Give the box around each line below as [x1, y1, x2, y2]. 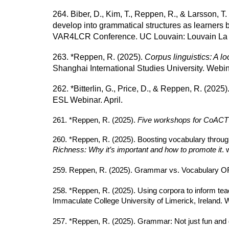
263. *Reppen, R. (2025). [52, 53, 145, 61]
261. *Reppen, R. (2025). [52, 116, 138, 124]
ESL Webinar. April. [52, 96, 123, 104]
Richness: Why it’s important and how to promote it [52, 146, 222, 154]
